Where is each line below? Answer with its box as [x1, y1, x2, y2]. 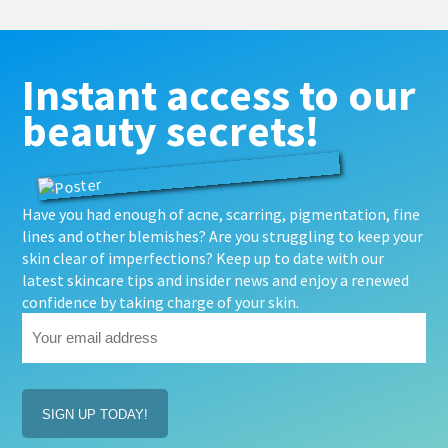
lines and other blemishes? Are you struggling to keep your [22, 225, 424, 246]
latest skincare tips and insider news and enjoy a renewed [22, 269, 410, 290]
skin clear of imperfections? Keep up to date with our [22, 247, 385, 268]
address [21, 356, 80, 377]
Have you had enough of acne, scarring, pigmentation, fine [22, 203, 421, 224]
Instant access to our [22, 66, 417, 122]
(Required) [24, 381, 81, 399]
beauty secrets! [22, 102, 321, 158]
